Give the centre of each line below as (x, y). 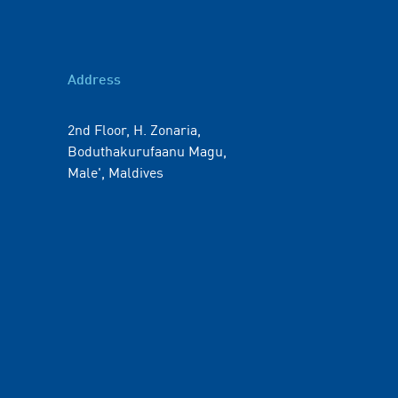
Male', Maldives (115, 171)
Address (94, 81)
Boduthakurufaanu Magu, (147, 150)
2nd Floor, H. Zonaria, (134, 129)
